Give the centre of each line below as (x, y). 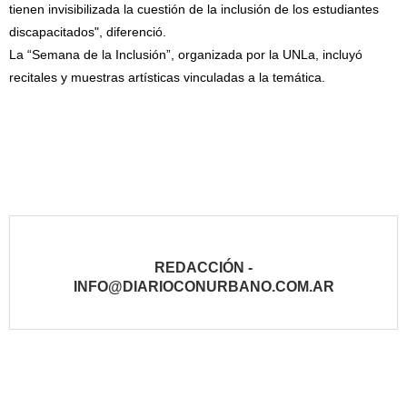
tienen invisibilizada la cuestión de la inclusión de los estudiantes (194, 10)
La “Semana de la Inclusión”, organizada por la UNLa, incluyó (186, 55)
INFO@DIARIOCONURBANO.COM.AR (203, 287)
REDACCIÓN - (203, 268)
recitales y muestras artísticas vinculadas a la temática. (167, 78)
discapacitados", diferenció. (88, 32)
